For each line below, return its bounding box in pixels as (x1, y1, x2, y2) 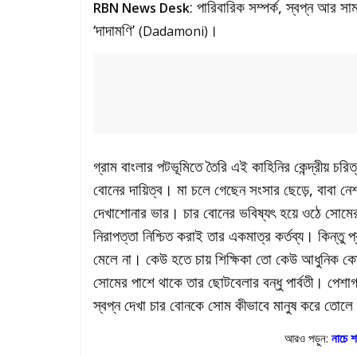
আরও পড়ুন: (284, 330, 331, 346)
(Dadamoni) (139, 22, 208, 40)
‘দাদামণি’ (93, 20, 139, 40)
